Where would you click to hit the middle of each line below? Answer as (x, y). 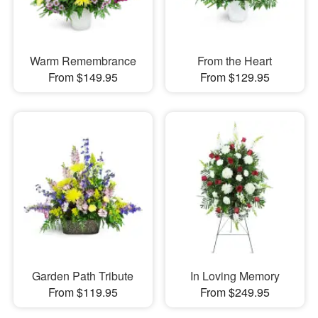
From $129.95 (235, 77)
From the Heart (235, 60)
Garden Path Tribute (83, 276)
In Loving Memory (235, 276)
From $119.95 (83, 292)
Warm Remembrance (83, 60)
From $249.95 (235, 292)
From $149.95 (83, 77)
